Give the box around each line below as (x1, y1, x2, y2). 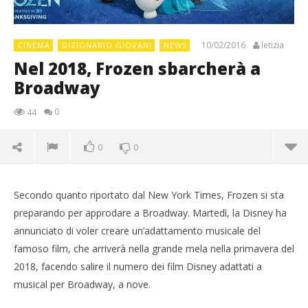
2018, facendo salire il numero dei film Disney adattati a (14, 260, 262, 273)
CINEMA (18, 40, 50, 50)
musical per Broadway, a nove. (14, 278, 151, 291)
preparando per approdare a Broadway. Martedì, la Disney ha (14, 206, 287, 219)
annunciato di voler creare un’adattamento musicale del (14, 224, 261, 237)
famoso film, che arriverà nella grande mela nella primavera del (14, 242, 294, 255)
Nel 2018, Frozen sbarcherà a (14, 57, 261, 80)
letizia (261, 39, 284, 51)
